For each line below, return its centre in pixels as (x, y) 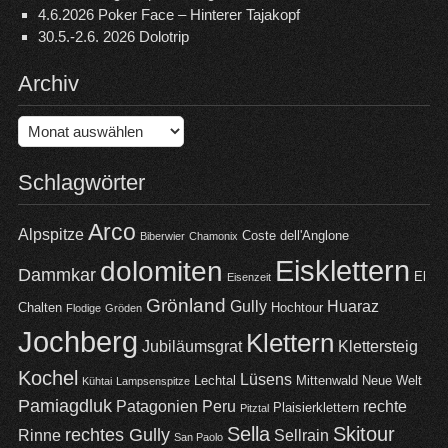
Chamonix (213, 235)
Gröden (123, 307)
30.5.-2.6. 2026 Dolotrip (113, 36)
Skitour (363, 433)
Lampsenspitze (152, 380)
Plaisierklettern (315, 407)
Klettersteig (377, 346)
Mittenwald (326, 380)
